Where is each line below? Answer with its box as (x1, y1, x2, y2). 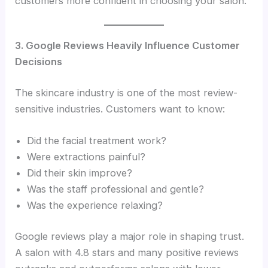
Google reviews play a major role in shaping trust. (15, 230, 245, 242)
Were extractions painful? (27, 150, 146, 163)
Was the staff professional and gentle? (27, 182, 205, 195)
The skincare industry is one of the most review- (15, 86, 238, 99)
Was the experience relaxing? (27, 199, 163, 211)
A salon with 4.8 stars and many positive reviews (15, 246, 239, 258)
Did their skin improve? (27, 166, 133, 179)
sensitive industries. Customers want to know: (15, 102, 226, 115)
